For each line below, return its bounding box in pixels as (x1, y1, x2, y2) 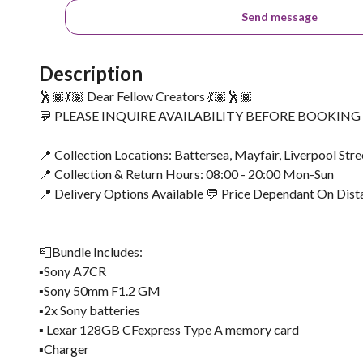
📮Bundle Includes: (39, 244, 143, 259)
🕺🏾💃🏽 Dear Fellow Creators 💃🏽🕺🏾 (39, 88, 253, 104)
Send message (241, 10, 318, 23)
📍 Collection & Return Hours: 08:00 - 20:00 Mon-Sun (39, 166, 334, 181)
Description (39, 62, 143, 85)
